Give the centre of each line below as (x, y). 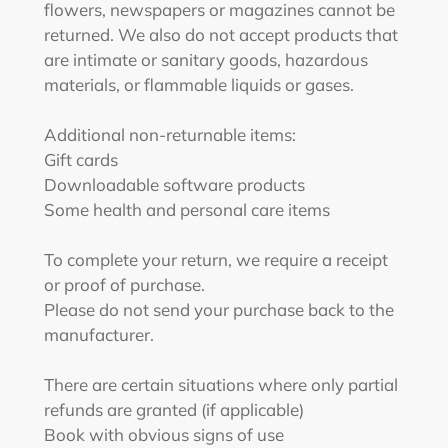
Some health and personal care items (187, 209)
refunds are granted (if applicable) (176, 409)
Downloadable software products (174, 184)
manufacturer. (101, 334)
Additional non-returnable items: (170, 134)
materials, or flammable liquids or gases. (201, 84)
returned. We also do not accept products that (221, 34)
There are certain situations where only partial (221, 384)
